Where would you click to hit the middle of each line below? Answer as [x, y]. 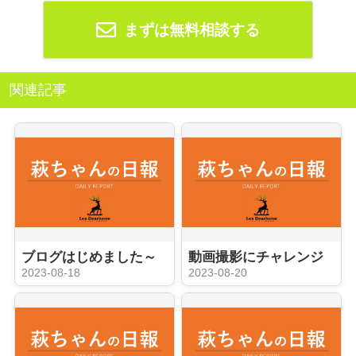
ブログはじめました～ [89, 257]
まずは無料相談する [190, 29]
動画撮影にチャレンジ [256, 257]
